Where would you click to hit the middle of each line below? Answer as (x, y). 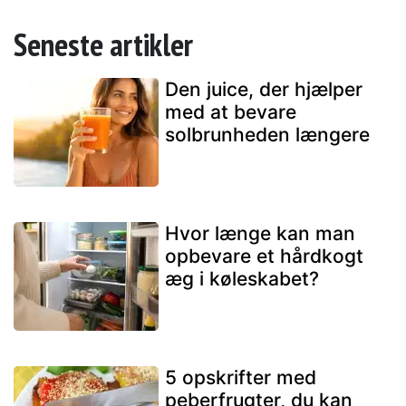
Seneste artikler (103, 45)
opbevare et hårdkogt (264, 256)
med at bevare (231, 112)
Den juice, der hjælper (264, 90)
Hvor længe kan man (260, 234)
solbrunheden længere (267, 135)
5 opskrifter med (241, 378)
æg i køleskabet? (242, 279)
